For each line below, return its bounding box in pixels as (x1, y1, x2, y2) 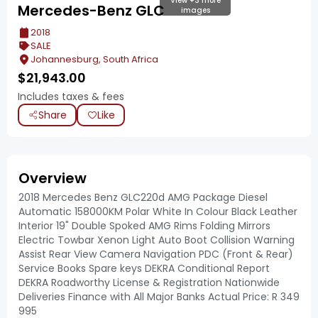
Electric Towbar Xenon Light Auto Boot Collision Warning (18, 233, 295, 247)
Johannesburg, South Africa (31, 53, 158, 66)
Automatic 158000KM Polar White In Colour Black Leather (18, 204, 297, 219)
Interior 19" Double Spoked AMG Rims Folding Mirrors (18, 219, 270, 233)
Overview (18, 168, 87, 188)
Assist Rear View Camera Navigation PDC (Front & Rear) (18, 247, 293, 261)
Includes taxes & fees (18, 89, 124, 104)
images (180, 5, 210, 16)
